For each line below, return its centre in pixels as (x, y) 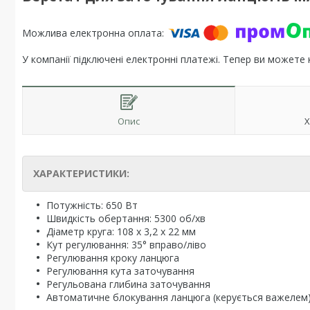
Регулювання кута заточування (120, 271)
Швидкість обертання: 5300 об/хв (126, 218)
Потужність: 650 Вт (92, 205)
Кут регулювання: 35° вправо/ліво (126, 245)
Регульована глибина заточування (128, 284)
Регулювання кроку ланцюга (113, 258)
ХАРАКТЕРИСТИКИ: (81, 173)
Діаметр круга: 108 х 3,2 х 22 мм (121, 231)
